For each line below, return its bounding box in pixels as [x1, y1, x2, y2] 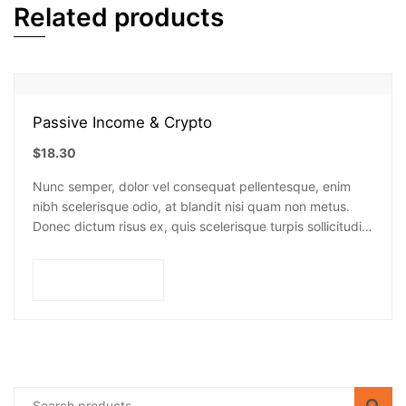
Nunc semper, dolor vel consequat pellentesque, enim [33, 179, 351, 194]
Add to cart [78, 271, 145, 286]
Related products [14, 2, 224, 33]
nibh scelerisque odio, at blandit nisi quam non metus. [33, 198, 350, 214]
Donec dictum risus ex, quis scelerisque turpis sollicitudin [33, 218, 369, 234]
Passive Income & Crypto [33, 113, 212, 131]
